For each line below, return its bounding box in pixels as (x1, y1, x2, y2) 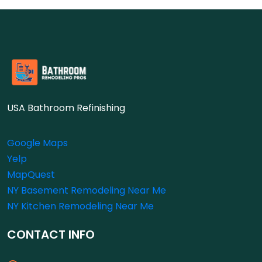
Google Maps (7, 136, 68, 150)
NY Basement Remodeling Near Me (7, 184, 166, 198)
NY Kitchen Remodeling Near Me (7, 199, 154, 213)
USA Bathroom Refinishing (7, 101, 125, 115)
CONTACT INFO (7, 226, 95, 243)
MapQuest (7, 168, 55, 182)
